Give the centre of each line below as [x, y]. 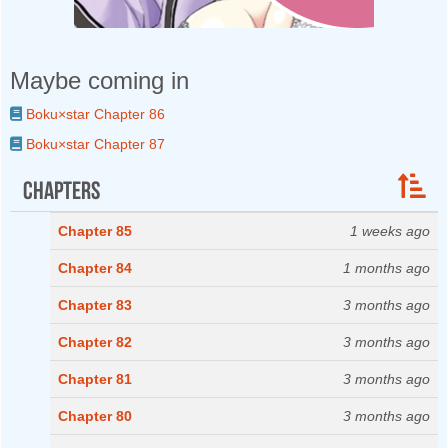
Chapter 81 [95, 379]
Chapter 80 [95, 416]
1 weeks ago [390, 231]
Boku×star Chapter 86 [93, 114]
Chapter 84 [95, 268]
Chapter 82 [95, 342]
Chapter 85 [95, 231]
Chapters [61, 187]
